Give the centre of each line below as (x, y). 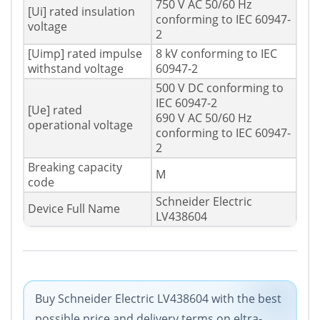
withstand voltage (76, 69)
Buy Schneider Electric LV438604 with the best (158, 299)
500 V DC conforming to (220, 88)
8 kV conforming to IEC (216, 54)
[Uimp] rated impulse (85, 54)
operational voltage (80, 125)
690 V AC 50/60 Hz (204, 118)
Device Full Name (74, 209)
